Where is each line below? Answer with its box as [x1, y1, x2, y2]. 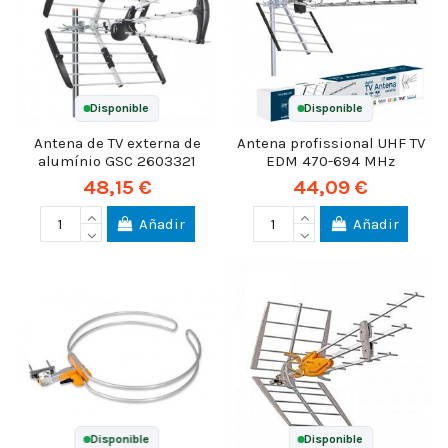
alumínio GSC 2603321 [38, 152, 197, 171]
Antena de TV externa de [33, 134, 201, 153]
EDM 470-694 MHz [266, 152, 396, 171]
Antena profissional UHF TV [236, 134, 425, 153]
